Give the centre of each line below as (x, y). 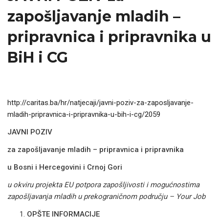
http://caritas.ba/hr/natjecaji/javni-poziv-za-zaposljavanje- (100, 103)
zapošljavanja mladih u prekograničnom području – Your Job (106, 197)
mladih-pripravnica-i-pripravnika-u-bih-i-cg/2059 (84, 114)
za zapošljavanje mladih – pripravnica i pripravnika (96, 150)
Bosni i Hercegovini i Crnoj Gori (67, 167)
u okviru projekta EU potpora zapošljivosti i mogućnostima (103, 185)
